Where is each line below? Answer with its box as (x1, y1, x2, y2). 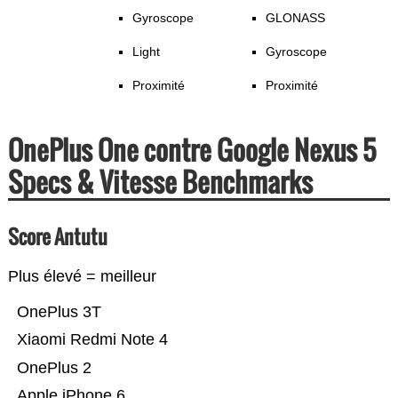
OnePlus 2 (16, 359, 92, 378)
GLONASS (265, 11, 325, 26)
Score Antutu (7, 222, 107, 251)
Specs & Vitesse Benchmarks (7, 162, 313, 203)
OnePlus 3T (82, 303, 101, 322)
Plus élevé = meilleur (7, 267, 156, 286)
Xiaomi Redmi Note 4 (16, 330, 168, 349)
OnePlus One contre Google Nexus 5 (7, 130, 376, 171)
